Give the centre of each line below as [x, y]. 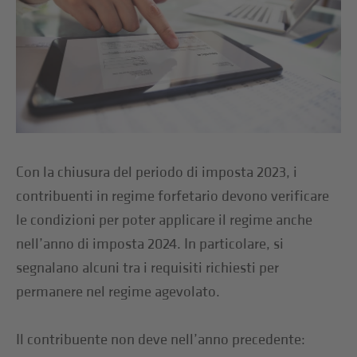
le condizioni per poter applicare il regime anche [165, 220]
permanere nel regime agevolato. [118, 292]
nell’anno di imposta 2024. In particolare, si [150, 244]
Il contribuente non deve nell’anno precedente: [161, 339]
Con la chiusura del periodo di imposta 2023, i [157, 172]
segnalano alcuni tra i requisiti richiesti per [148, 268]
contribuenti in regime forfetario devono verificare [173, 196]
